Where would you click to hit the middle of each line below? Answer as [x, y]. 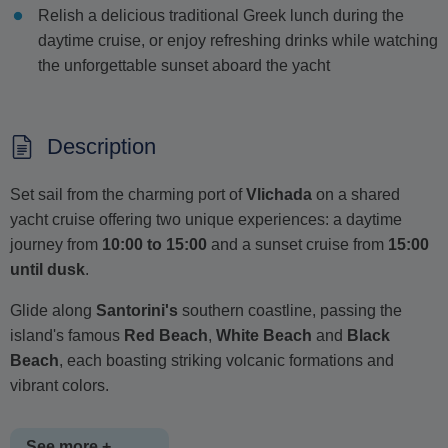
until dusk [47, 270]
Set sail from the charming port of [128, 195]
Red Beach [166, 336]
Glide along [53, 311]
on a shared [356, 195]
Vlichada [279, 195]
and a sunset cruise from [297, 245]
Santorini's [137, 311]
